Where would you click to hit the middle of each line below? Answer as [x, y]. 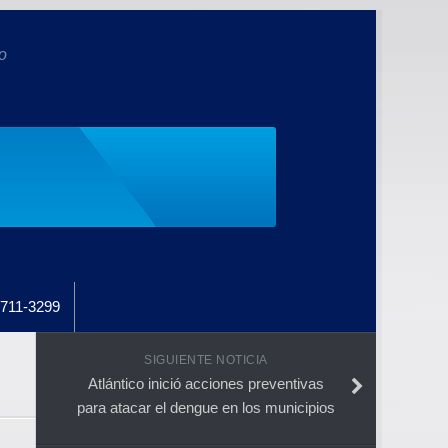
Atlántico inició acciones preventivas [206, 383]
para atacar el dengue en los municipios [206, 407]
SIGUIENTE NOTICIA [206, 359]
